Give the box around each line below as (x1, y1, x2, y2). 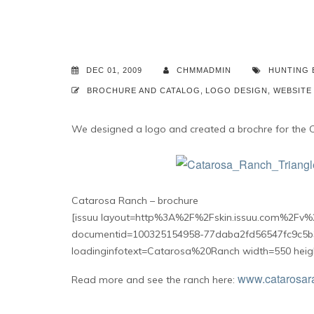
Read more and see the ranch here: (71, 273, 238, 286)
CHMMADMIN (177, 66, 231, 74)
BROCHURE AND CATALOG (87, 86, 200, 95)
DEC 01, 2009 (86, 66, 142, 74)
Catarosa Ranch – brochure (71, 194, 198, 207)
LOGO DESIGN (205, 86, 268, 95)
